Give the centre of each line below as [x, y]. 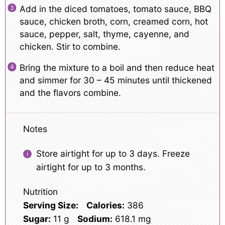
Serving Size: [50, 205]
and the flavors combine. [70, 93]
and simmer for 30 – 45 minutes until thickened [116, 80]
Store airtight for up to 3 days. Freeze [113, 154]
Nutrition [40, 191]
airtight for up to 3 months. [91, 167]
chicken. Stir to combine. [70, 46]
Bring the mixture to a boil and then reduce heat [117, 68]
